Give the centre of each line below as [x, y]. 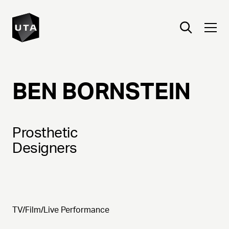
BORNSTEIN [127, 91]
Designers [45, 148]
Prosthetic [45, 133]
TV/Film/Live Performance [61, 210]
